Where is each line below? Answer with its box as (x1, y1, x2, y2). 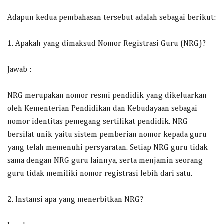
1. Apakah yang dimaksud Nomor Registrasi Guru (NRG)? (7, 40, 206, 48)
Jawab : (7, 66, 31, 74)
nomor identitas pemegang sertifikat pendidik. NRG (7, 118, 188, 126)
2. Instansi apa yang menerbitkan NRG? (7, 196, 143, 204)
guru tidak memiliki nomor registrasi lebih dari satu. (7, 170, 192, 178)
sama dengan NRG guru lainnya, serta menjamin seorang (7, 157, 203, 165)
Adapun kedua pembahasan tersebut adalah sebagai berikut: (7, 14, 216, 22)
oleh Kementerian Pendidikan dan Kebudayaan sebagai (7, 105, 197, 113)
